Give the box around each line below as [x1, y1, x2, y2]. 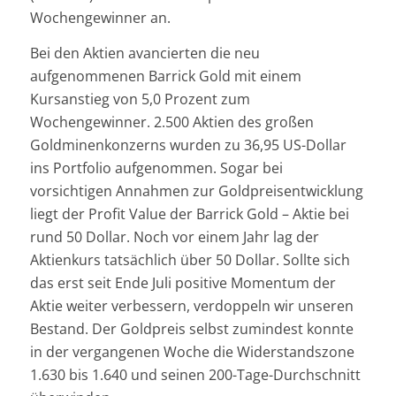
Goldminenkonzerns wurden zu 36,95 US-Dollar [29, 134, 346, 155]
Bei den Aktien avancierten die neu [29, 42, 260, 63]
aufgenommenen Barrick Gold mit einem [29, 65, 301, 86]
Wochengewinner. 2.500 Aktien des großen [29, 111, 314, 132]
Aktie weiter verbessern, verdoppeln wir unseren [29, 295, 354, 316]
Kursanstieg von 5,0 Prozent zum [29, 88, 250, 109]
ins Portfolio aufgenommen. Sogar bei [29, 157, 283, 178]
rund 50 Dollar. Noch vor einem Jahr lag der [29, 226, 319, 247]
